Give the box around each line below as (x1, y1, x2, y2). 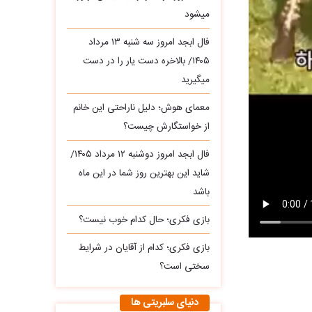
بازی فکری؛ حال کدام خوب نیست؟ (78, 212, 210, 228)
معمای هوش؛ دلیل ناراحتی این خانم (72, 100, 210, 116)
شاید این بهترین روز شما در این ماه (78, 166, 210, 182)
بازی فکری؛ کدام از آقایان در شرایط (77, 240, 210, 256)
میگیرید (180, 72, 210, 88)
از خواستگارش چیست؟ (123, 119, 210, 135)
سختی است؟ (159, 259, 210, 275)
